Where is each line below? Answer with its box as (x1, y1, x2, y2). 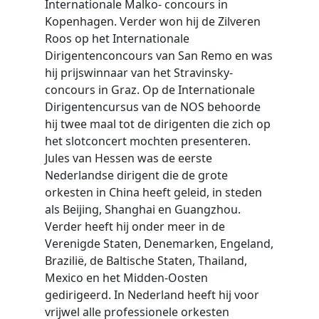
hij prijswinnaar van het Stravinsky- (44, 65, 233, 80)
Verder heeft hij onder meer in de (44, 219, 225, 234)
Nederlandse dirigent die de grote (44, 167, 228, 183)
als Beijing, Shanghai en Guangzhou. (44, 202, 241, 217)
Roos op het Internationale (44, 31, 189, 46)
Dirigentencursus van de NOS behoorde (44, 99, 261, 115)
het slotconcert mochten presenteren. (44, 133, 251, 149)
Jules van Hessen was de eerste (44, 150, 212, 166)
